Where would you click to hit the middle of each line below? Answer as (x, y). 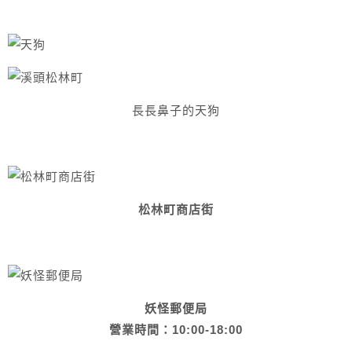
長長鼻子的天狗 (176, 110)
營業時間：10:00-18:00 (176, 330)
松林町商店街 (176, 209)
